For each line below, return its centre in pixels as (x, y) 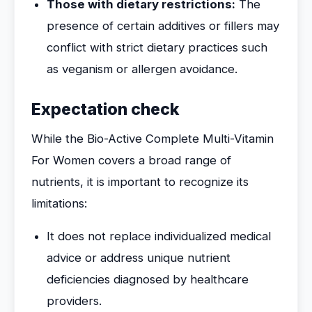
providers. (74, 301)
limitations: (59, 203)
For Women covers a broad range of (131, 160)
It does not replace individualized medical (159, 236)
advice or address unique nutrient (139, 258)
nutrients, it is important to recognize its (140, 182)
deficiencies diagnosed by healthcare (148, 279)
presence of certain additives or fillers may (163, 26)
